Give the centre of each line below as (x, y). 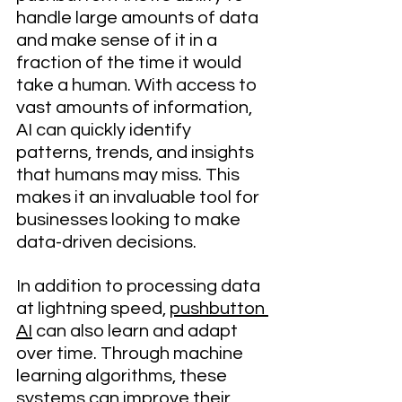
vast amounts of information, (136, 108)
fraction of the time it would (131, 63)
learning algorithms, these (123, 376)
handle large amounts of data (139, 18)
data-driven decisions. (106, 242)
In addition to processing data (140, 286)
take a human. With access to (138, 85)
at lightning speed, (93, 309)
